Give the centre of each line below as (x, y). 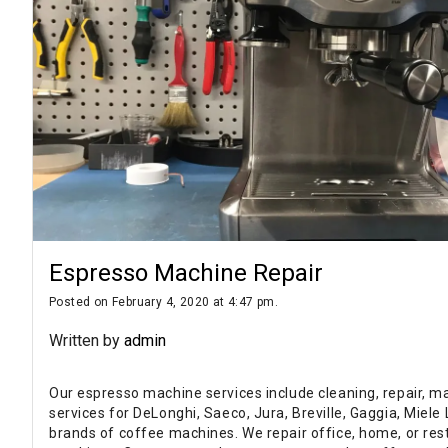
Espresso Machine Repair (186, 273)
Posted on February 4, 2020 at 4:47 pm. (164, 302)
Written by (86, 341)
